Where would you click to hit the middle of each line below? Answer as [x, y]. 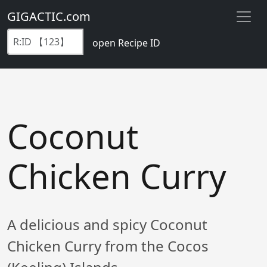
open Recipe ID [126, 43]
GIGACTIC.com [49, 16]
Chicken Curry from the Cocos [108, 246]
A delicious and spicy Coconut [107, 224]
